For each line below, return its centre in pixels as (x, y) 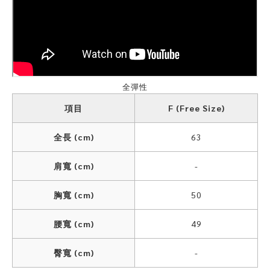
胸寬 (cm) (74, 195)
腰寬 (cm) (74, 224)
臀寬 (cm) (74, 253)
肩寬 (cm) (74, 166)
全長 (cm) (74, 137)
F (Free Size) (196, 108)
